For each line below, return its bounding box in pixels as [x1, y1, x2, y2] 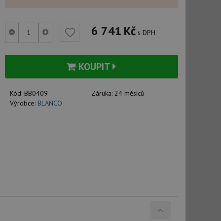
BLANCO [37, 99, 62, 108]
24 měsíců [114, 89, 145, 98]
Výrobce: [9, 99, 37, 108]
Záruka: [91, 89, 115, 98]
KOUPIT [76, 60, 113, 73]
